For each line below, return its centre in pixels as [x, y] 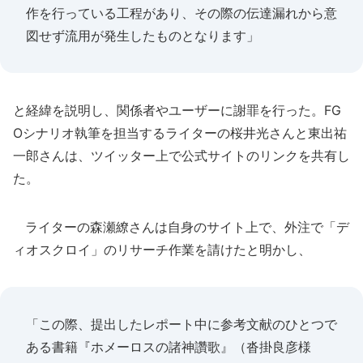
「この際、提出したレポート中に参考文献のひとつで [181, 324]
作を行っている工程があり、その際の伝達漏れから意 [181, 13]
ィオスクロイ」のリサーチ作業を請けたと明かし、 [162, 250]
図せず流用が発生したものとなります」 [143, 36]
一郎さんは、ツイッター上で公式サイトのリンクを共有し [181, 156]
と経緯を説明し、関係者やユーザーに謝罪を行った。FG [177, 110]
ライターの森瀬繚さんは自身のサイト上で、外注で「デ [181, 227]
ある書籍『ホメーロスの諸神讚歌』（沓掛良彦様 [169, 347]
